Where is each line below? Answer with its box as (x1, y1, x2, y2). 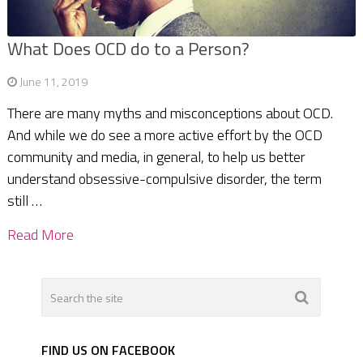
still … (6, 190, 42, 212)
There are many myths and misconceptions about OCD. (6, 102, 333, 125)
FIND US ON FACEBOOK (41, 340, 176, 361)
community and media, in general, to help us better (6, 146, 305, 169)
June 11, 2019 (19, 73, 88, 91)
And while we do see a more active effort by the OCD (6, 124, 322, 147)
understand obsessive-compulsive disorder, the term (6, 168, 322, 190)
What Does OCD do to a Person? (6, 35, 250, 63)
